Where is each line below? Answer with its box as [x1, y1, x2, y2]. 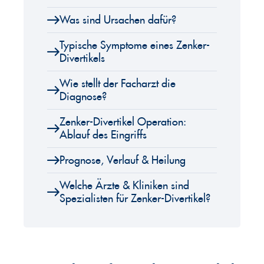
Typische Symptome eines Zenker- [60, 40, 210, 51]
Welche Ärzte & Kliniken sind [60, 180, 189, 192]
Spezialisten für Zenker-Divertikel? [60, 193, 210, 204]
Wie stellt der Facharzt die [60, 78, 176, 90]
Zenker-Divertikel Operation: [60, 117, 186, 128]
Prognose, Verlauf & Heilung [60, 155, 186, 166]
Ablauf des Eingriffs [60, 130, 147, 141]
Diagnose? [60, 91, 107, 103]
